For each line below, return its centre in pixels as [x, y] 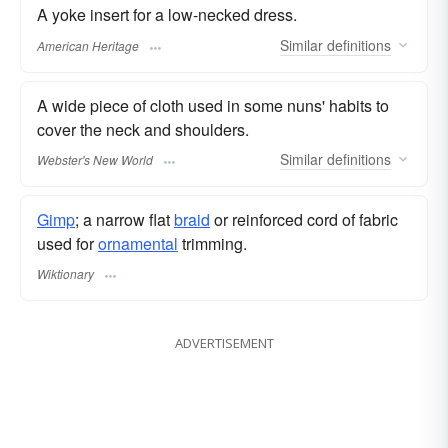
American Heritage [88, 45]
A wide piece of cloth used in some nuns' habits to [213, 105]
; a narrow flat [124, 219]
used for [67, 243]
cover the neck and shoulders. [143, 129]
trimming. [212, 243]
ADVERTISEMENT [224, 343]
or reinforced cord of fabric [304, 219]
